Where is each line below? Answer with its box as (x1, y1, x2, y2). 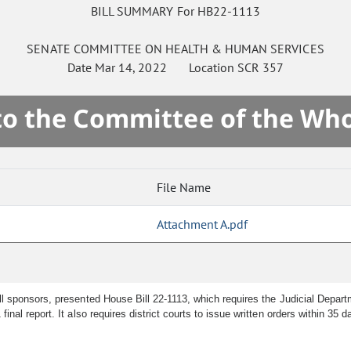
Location (166, 60, 237, 76)
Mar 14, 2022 (95, 60, 167, 76)
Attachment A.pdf (157, 216, 248, 233)
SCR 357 (237, 60, 284, 76)
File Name (157, 179, 211, 196)
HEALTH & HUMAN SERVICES (165, 41, 324, 57)
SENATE (27, 41, 71, 57)
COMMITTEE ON (73, 41, 162, 57)
